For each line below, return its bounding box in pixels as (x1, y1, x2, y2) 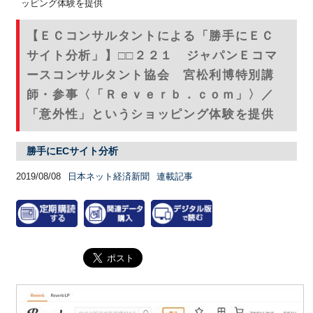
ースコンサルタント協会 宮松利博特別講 (26, 68, 275, 82)
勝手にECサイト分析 (26, 145, 118, 156)
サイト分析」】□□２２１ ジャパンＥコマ (26, 48, 278, 62)
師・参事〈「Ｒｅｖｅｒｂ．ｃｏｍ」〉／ (26, 87, 275, 101)
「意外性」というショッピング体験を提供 (26, 107, 275, 121)
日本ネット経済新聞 (67, 170, 150, 182)
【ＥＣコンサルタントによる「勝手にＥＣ (26, 29, 275, 43)
